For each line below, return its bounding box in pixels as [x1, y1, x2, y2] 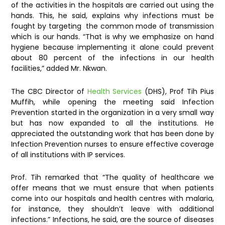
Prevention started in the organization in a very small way [11, 107, 214, 118]
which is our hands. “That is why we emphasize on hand [11, 32, 214, 42]
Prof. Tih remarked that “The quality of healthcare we [11, 172, 214, 183]
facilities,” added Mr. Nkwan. [11, 63, 107, 74]
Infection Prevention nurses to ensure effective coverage [11, 139, 214, 149]
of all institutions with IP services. [11, 149, 126, 160]
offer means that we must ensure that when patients [11, 183, 214, 193]
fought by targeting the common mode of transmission [11, 21, 214, 32]
